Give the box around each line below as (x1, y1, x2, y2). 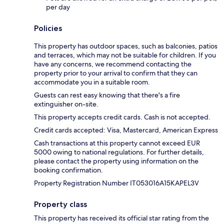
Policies (34, 23, 62, 33)
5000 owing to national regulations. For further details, (34, 147, 204, 156)
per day (46, 2, 70, 11)
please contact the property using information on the (34, 156, 198, 165)
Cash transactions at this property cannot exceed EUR (34, 138, 200, 147)
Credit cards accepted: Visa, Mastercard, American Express (34, 125, 218, 134)
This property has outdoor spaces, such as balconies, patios (34, 41, 217, 50)
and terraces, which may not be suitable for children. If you (34, 50, 216, 59)
